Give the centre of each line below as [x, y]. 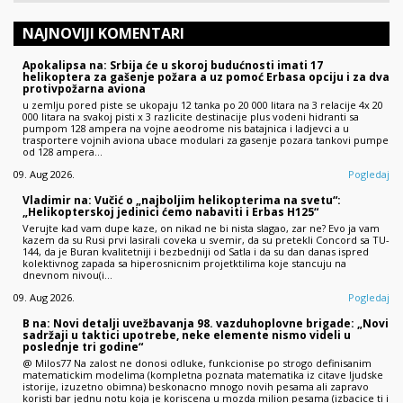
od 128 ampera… [63, 151]
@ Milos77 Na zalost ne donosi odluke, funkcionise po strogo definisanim [197, 363]
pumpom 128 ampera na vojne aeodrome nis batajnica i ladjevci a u [186, 128]
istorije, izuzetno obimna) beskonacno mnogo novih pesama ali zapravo [196, 386]
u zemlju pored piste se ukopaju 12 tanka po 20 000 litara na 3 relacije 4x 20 [203, 104]
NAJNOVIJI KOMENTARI [103, 33]
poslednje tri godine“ [83, 346]
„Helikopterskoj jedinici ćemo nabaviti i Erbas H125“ [170, 211]
